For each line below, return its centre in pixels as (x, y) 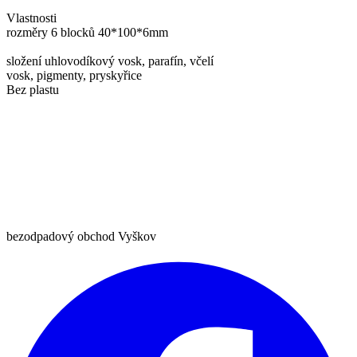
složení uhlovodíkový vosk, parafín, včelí (110, 61)
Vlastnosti (31, 18)
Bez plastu (33, 90)
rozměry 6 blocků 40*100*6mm (87, 33)
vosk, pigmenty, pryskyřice (74, 76)
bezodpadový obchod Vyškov (81, 236)
